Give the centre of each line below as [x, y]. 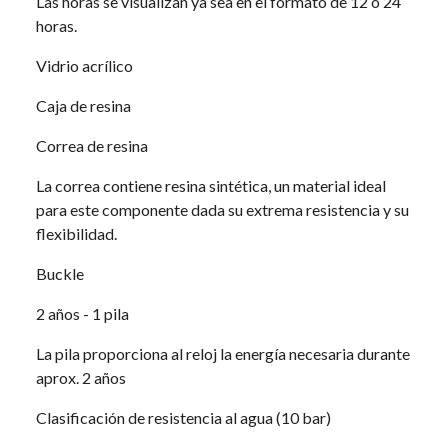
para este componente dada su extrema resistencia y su [222, 209]
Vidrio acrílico [84, 65]
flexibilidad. [76, 233]
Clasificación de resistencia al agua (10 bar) [183, 417]
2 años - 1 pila [82, 313]
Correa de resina [91, 145]
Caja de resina [83, 105]
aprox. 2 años [80, 377]
